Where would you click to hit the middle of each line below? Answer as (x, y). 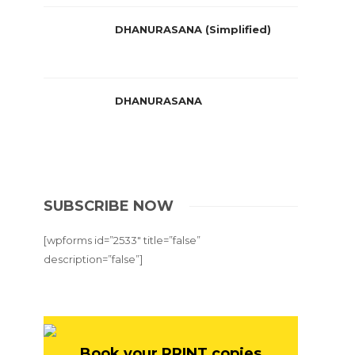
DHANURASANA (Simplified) (195, 29)
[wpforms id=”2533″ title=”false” (122, 240)
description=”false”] (94, 259)
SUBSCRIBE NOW (109, 206)
